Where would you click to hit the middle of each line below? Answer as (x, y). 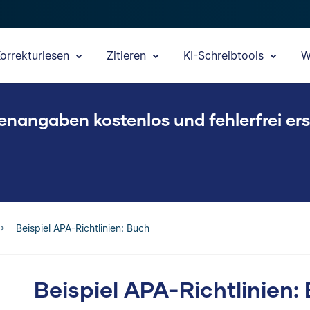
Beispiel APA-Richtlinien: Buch (83, 228)
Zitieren (128, 55)
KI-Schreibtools (225, 55)
